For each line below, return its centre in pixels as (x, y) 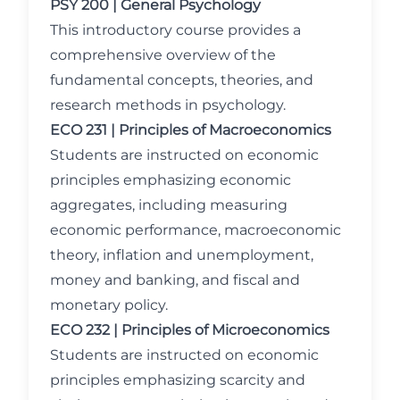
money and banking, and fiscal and (175, 280)
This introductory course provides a (175, 30)
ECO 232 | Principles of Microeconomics (190, 330)
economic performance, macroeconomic (196, 230)
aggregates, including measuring (169, 205)
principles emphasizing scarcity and (178, 380)
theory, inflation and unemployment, (182, 255)
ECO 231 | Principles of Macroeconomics (191, 130)
